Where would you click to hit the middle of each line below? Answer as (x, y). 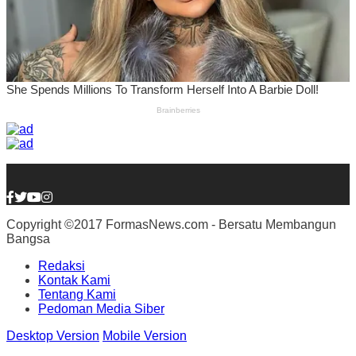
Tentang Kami (77, 295)
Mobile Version (145, 336)
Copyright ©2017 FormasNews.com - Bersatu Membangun (171, 225)
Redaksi (62, 266)
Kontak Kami (74, 281)
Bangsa (28, 239)
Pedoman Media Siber (101, 309)
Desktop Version (53, 336)
